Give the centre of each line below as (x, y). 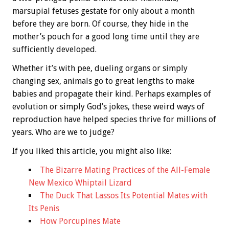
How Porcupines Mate (80, 221)
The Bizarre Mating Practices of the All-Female (125, 170)
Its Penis (44, 209)
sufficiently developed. (54, 50)
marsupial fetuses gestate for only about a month (104, 11)
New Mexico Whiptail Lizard (80, 183)
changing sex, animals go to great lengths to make (104, 81)
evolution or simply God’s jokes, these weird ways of (108, 107)
